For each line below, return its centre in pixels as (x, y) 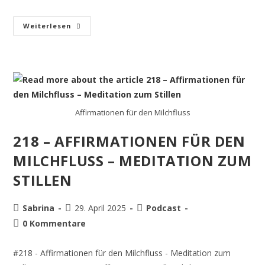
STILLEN (43, 180)
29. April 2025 (101, 208)
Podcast (164, 208)
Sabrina (39, 208)
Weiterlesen (48, 26)
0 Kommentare (54, 223)
